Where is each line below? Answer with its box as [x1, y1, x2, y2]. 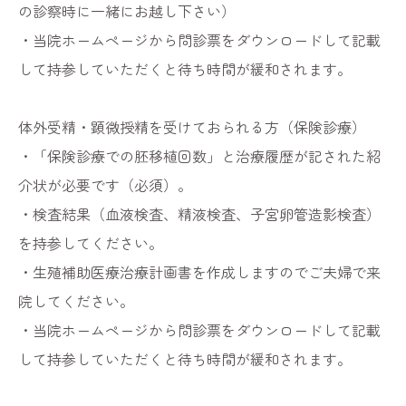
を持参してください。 [18, 232, 163, 254]
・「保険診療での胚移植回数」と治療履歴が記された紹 [18, 145, 381, 167]
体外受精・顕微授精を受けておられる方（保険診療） [18, 116, 366, 138]
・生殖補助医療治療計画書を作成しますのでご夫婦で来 [18, 261, 381, 283]
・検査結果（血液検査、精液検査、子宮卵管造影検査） [18, 203, 381, 225]
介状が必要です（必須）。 [18, 174, 192, 196]
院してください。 [18, 290, 134, 312]
